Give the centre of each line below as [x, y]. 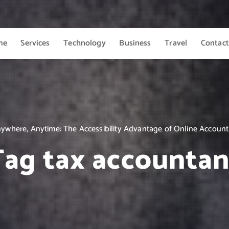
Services [35, 43]
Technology [85, 43]
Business [135, 43]
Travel [176, 43]
